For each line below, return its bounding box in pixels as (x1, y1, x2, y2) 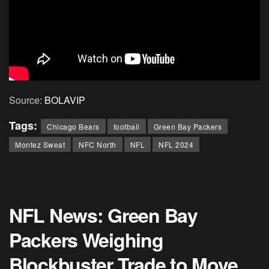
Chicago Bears (47, 121, 100, 132)
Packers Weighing (9, 226, 163, 254)
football (113, 121, 140, 132)
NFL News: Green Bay (9, 201, 198, 229)
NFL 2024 (159, 139, 193, 150)
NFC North (79, 139, 116, 150)
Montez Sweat (15, 139, 65, 150)
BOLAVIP (44, 93, 85, 107)
